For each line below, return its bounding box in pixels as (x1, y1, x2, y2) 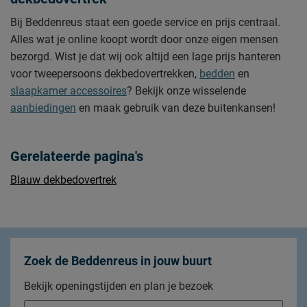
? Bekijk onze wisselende (127, 84, 246, 97)
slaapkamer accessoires (10, 84, 127, 97)
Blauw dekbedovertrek (10, 173, 116, 186)
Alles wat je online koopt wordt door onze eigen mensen (10, 33, 278, 46)
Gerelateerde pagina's (10, 148, 143, 164)
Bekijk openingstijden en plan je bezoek (24, 280, 213, 293)
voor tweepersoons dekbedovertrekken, (10, 67, 199, 80)
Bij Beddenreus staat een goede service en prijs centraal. (10, 16, 280, 29)
